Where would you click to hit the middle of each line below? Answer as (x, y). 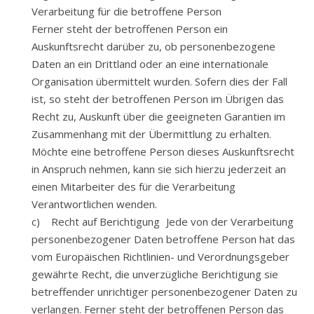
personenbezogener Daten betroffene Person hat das (163, 239)
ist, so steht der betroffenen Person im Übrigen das (158, 99)
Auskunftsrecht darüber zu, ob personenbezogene (153, 46)
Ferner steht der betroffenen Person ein (130, 29)
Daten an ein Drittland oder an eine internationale (150, 64)
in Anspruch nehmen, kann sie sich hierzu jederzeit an (159, 169)
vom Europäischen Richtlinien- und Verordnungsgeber (161, 257)
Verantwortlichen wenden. (94, 204)
